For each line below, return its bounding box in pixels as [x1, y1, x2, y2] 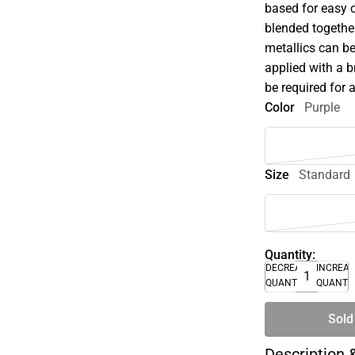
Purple [304, 100, 341, 115]
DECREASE [265, 261, 313, 273]
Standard [299, 166, 351, 182]
